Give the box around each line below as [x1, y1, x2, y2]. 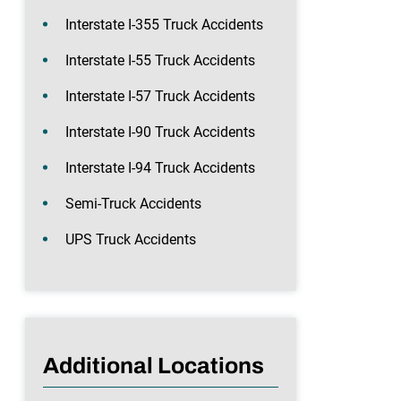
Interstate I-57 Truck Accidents [65, 87, 255, 105]
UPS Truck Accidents [65, 230, 196, 248]
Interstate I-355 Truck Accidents [65, 15, 263, 33]
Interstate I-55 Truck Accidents [65, 51, 255, 69]
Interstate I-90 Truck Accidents [65, 123, 255, 141]
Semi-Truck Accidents [65, 194, 201, 212]
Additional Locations [43, 353, 264, 378]
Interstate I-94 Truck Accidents [65, 158, 255, 176]
